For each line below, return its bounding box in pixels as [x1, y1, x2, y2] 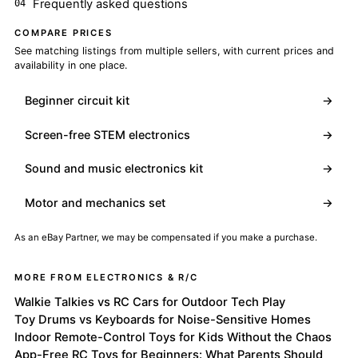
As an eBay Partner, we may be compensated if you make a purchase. [14, 232, 318, 244]
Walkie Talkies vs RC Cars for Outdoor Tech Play [14, 294, 286, 309]
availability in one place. [14, 58, 128, 71]
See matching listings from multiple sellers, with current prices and [14, 44, 335, 57]
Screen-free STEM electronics [25, 127, 191, 141]
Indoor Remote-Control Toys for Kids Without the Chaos [14, 329, 332, 344]
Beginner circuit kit [25, 93, 130, 107]
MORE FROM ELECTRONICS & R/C [14, 272, 198, 284]
